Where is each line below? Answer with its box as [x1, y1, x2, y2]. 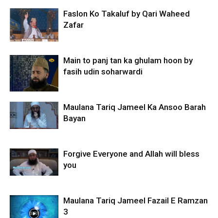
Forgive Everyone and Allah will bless [63, 149, 200, 159]
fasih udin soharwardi [63, 67, 143, 76]
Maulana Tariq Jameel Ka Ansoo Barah [63, 102, 206, 112]
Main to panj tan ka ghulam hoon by [63, 55, 193, 65]
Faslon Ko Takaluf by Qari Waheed [63, 9, 190, 18]
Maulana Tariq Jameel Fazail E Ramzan [63, 196, 208, 205]
